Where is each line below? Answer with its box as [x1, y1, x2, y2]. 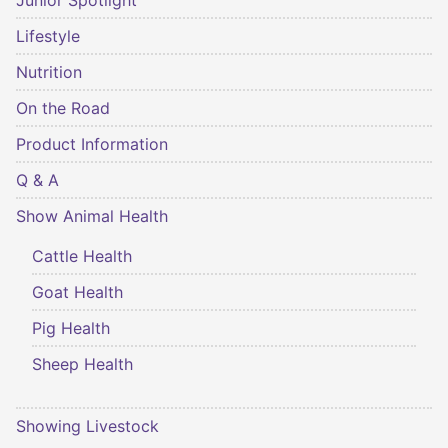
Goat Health [32, 282, 123, 303]
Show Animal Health [16, 206, 168, 227]
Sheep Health [32, 354, 133, 375]
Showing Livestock [16, 416, 159, 437]
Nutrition [16, 62, 82, 83]
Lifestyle [16, 26, 80, 47]
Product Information [16, 134, 168, 155]
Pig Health [32, 318, 110, 339]
